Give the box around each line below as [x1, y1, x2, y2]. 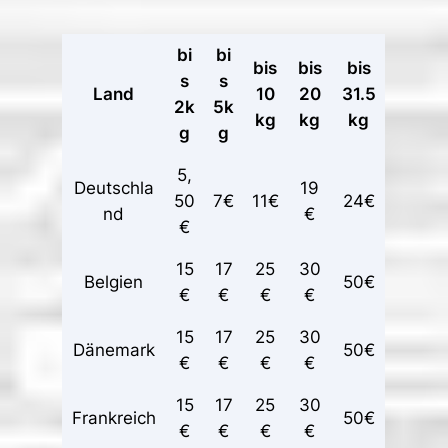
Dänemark [72, 339, 155, 360]
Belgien [84, 271, 144, 292]
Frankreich [71, 407, 156, 428]
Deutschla [73, 177, 154, 198]
